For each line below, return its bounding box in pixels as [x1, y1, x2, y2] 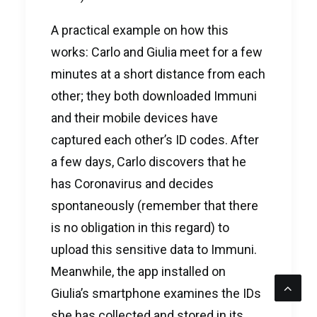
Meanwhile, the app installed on [51, 264, 226, 279]
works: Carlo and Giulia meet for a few [51, 45, 263, 59]
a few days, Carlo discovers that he [51, 154, 246, 169]
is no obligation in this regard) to [51, 220, 229, 235]
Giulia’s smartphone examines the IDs [51, 286, 261, 301]
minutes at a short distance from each [51, 67, 265, 81]
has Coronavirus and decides [51, 176, 214, 191]
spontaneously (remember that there [51, 198, 258, 213]
